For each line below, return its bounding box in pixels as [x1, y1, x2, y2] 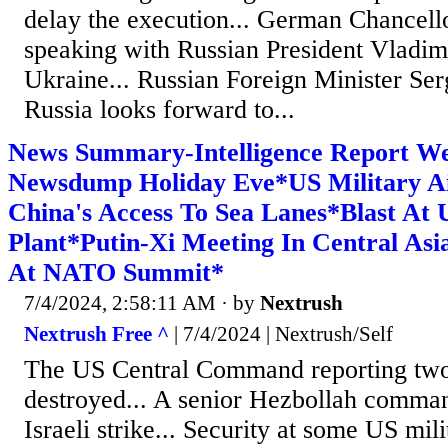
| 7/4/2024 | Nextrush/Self [169, 322, 393, 347]
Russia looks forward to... [24, 94, 295, 124]
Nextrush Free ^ [24, 322, 169, 347]
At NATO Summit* [8, 257, 224, 287]
